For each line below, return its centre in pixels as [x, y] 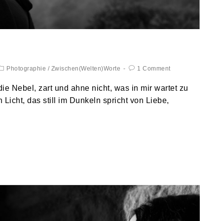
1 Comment [154, 68]
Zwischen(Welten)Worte [86, 68]
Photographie [26, 68]
